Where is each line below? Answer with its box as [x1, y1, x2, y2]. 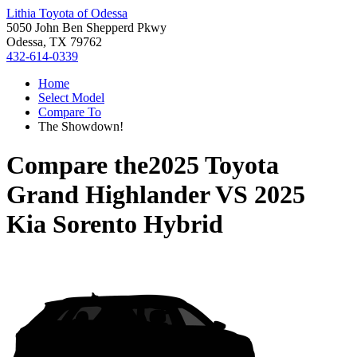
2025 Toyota [148, 151, 279, 180]
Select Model [38, 91, 104, 104]
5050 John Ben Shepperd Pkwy [6, 21, 167, 34]
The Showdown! [38, 120, 124, 133]
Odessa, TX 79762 [6, 35, 102, 49]
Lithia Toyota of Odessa [6, 6, 127, 20]
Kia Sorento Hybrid [6, 210, 223, 239]
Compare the [6, 151, 148, 180]
